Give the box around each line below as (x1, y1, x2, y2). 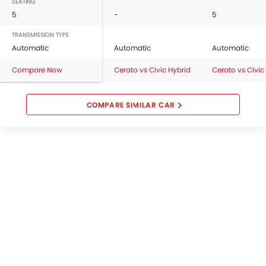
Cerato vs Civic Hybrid (114, 65, 191, 75)
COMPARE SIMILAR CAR (86, 100, 175, 110)
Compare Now (12, 65, 62, 75)
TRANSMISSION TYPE (12, 30, 69, 39)
